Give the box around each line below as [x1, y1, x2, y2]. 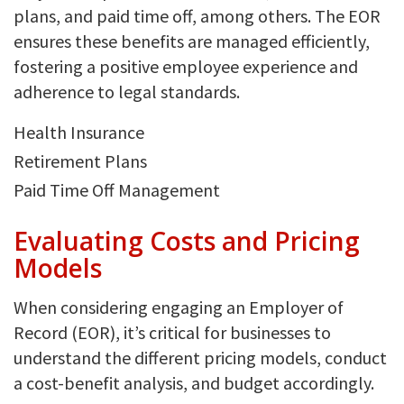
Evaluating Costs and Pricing [14, 223, 360, 258]
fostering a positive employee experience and [14, 54, 358, 78]
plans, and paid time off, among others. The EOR [14, 4, 381, 27]
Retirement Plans [14, 149, 147, 172]
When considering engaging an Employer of [14, 295, 344, 318]
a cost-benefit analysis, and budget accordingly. [14, 371, 374, 394]
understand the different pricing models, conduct [14, 345, 387, 369]
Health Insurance [14, 120, 144, 143]
